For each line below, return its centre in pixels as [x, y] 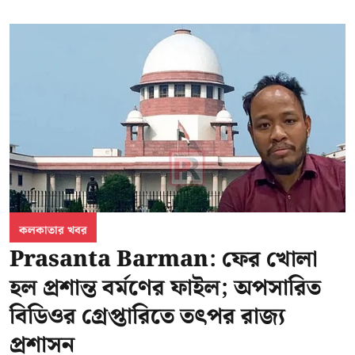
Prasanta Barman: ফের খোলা [164, 260]
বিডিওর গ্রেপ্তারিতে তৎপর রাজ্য [147, 317]
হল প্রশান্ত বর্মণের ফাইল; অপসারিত [165, 288]
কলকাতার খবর [53, 231]
